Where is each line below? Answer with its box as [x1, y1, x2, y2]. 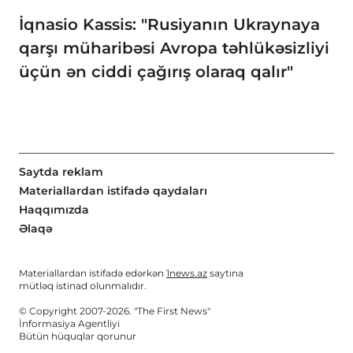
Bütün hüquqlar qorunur [19, 330, 136, 343]
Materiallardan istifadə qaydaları [19, 184, 207, 199]
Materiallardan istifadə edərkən [19, 267, 166, 280]
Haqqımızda [19, 203, 89, 217]
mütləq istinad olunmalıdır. [19, 280, 147, 292]
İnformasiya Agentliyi [19, 318, 120, 330]
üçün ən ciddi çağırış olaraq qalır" [19, 62, 293, 82]
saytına [207, 267, 243, 280]
